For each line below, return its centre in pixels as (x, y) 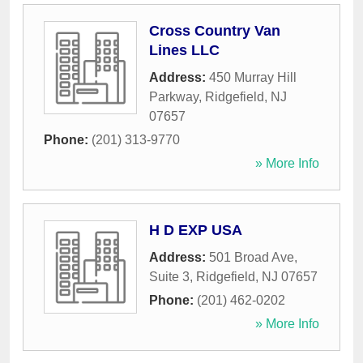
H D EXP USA (196, 231)
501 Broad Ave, (253, 258)
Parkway (174, 97)
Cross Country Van (215, 31)
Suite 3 (169, 277)
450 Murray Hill (253, 78)
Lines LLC (184, 51)
